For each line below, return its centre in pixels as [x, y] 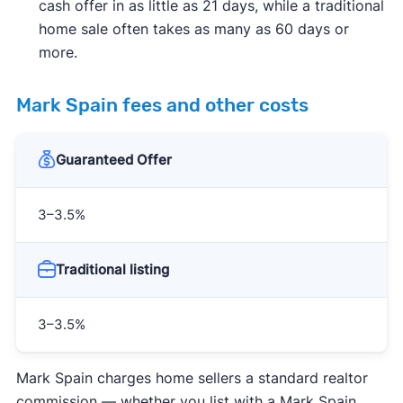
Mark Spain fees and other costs [162, 106]
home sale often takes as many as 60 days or [193, 29]
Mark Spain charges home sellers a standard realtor [192, 378]
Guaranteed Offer [113, 160]
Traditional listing [112, 270]
